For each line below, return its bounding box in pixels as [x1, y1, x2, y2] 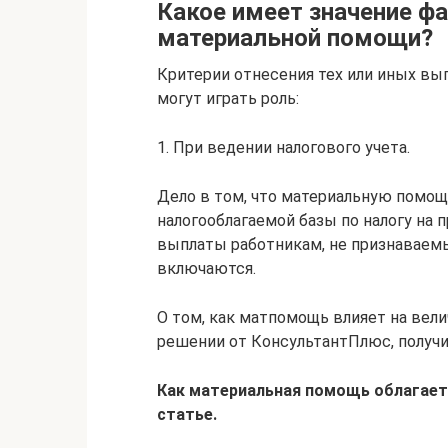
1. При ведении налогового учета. [157, 137, 410, 157]
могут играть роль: [157, 88, 299, 108]
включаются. [157, 258, 256, 278]
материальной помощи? [157, 23, 433, 52]
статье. [157, 404, 217, 424]
